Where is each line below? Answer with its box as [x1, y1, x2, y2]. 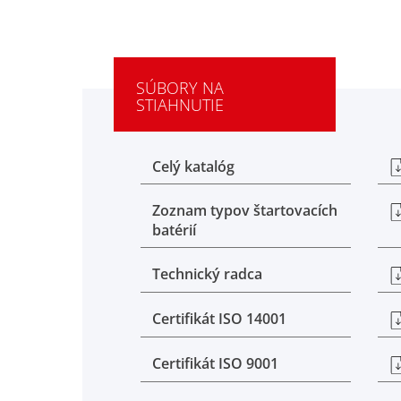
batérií [152, 220, 196, 241]
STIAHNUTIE [136, 93, 224, 115]
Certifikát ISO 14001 [152, 309, 286, 329]
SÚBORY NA [136, 76, 224, 98]
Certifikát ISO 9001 [152, 353, 278, 373]
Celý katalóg [152, 156, 235, 176]
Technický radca [152, 264, 262, 285]
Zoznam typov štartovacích [152, 200, 337, 221]
